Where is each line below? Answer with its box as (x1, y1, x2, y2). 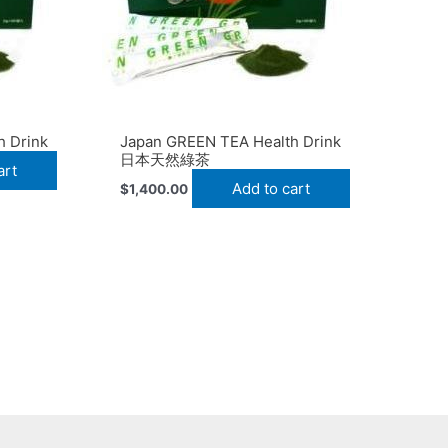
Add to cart (232, 178, 311, 198)
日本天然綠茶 (120, 150, 211, 170)
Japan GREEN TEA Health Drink (120, 132, 342, 152)
